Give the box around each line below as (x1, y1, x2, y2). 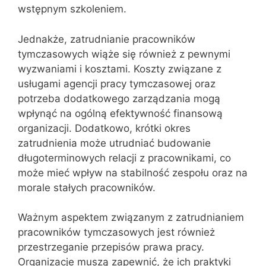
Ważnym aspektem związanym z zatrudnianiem (18, 211, 244, 223)
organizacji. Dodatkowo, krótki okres (18, 122, 191, 134)
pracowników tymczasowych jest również (18, 226, 215, 238)
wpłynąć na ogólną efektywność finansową (18, 107, 223, 119)
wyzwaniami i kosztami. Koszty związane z (18, 62, 221, 75)
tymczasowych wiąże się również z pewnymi (18, 47, 230, 60)
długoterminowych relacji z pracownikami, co (18, 151, 231, 164)
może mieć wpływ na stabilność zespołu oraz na (18, 166, 248, 179)
